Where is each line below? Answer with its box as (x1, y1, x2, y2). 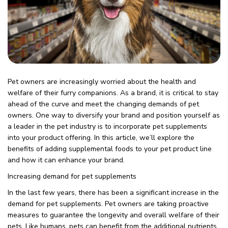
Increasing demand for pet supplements (8, 171, 136, 181)
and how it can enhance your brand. (8, 155, 125, 165)
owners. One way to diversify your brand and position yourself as (8, 110, 220, 120)
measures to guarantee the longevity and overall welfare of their (8, 210, 219, 220)
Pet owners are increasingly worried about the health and (8, 76, 196, 87)
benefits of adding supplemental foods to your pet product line (8, 144, 212, 154)
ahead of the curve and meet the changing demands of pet (8, 99, 199, 109)
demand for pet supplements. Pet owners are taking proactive (8, 198, 209, 209)
